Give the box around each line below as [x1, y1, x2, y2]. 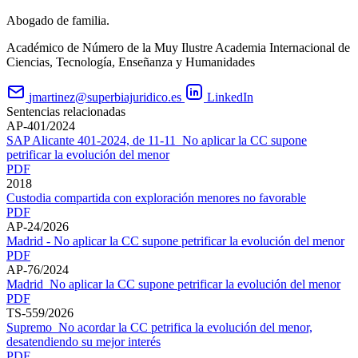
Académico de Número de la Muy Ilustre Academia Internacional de [6, 40, 350, 54]
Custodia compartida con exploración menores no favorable [6, 190, 306, 205]
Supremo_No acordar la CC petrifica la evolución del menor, [6, 320, 312, 334]
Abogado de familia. [6, 13, 109, 27]
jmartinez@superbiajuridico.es [29, 89, 181, 104]
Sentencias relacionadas [6, 104, 125, 118]
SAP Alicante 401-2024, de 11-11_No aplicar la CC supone [6, 133, 307, 147]
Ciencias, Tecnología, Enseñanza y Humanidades [6, 54, 255, 69]
